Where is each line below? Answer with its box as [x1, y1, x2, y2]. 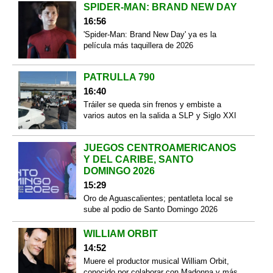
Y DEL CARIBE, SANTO [83, 154, 193, 165]
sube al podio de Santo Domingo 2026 [83, 204, 218, 214]
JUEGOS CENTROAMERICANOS [83, 142, 236, 153]
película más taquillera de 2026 [83, 40, 193, 50]
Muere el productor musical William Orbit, [83, 256, 229, 266]
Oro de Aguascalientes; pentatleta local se [83, 193, 233, 203]
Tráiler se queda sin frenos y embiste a [83, 100, 221, 110]
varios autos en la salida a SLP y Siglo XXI [83, 111, 236, 121]
